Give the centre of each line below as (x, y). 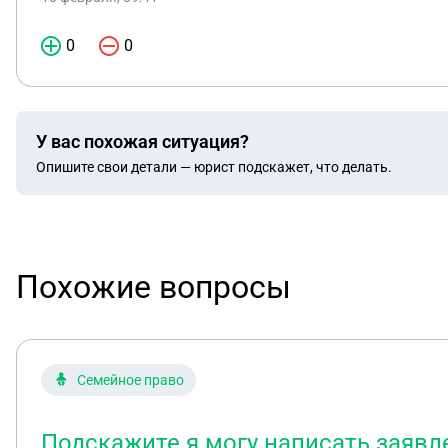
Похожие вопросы (153, 287)
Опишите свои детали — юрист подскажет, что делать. (214, 166)
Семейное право (130, 380)
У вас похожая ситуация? (142, 141)
